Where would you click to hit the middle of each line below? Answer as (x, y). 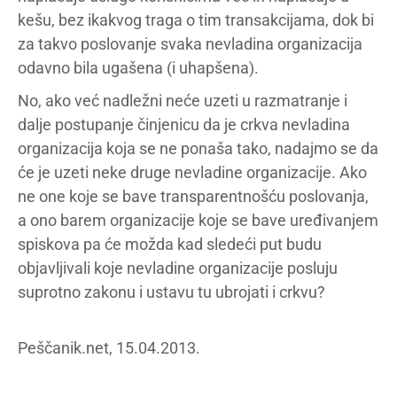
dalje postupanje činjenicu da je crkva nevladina (184, 124)
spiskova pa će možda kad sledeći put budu (170, 244)
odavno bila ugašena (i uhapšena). (138, 67)
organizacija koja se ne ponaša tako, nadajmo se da (198, 148)
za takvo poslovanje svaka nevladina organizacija (190, 43)
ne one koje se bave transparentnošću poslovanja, (193, 196)
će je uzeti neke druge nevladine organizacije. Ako (192, 172)
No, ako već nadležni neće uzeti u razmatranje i (183, 100)
